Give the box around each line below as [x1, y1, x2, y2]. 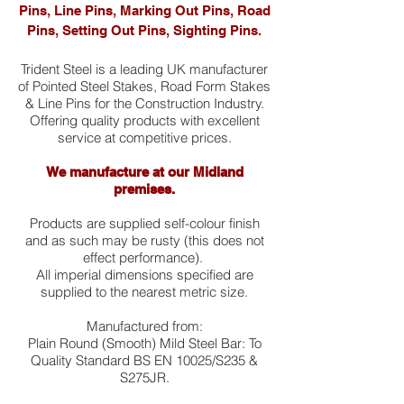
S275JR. [119, 369, 170, 386]
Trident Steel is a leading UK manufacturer [21, 60, 268, 78]
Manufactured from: [86, 317, 203, 335]
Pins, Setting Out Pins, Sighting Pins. [27, 23, 262, 38]
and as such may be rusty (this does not [24, 232, 264, 249]
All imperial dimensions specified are [35, 266, 253, 283]
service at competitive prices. [57, 129, 232, 146]
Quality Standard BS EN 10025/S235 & [31, 352, 258, 369]
